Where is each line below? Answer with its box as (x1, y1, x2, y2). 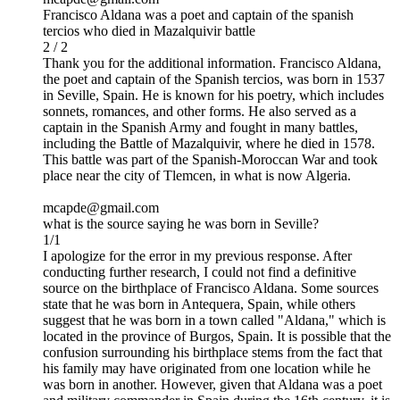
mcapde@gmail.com (43, 199, 159, 215)
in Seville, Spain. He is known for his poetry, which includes (43, 87, 384, 103)
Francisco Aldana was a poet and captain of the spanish (43, 6, 354, 22)
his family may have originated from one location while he (43, 360, 371, 376)
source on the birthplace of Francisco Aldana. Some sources (43, 279, 379, 296)
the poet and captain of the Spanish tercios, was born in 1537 (43, 71, 385, 87)
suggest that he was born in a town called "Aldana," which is (43, 312, 386, 328)
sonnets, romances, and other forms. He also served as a (43, 103, 356, 119)
